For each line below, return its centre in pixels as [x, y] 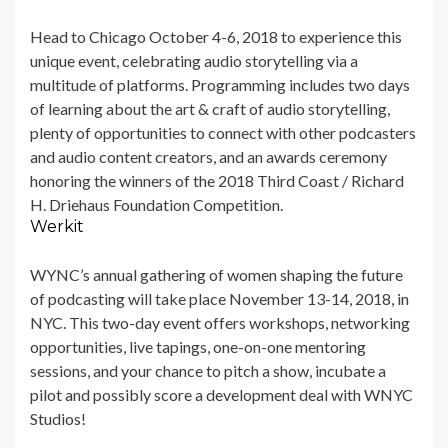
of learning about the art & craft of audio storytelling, [210, 109]
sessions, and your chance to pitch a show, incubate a [208, 371]
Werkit [57, 227]
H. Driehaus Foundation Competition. [159, 205]
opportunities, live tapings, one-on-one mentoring [198, 347]
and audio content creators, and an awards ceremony [208, 157]
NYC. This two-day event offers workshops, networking [220, 323]
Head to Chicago [89, 37]
